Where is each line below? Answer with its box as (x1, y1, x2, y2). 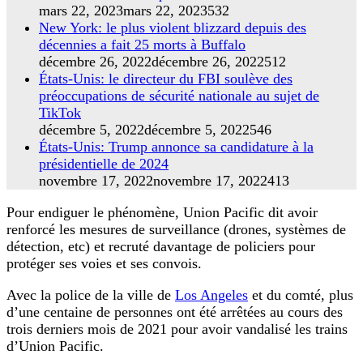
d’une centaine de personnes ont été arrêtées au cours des (6, 303, 343, 320)
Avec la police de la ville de (6, 286, 175, 303)
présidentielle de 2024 (39, 155, 169, 172)
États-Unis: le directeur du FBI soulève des (39, 70, 293, 87)
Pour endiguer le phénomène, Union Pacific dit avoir (6, 203, 318, 220)
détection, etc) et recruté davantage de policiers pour (6, 237, 315, 254)
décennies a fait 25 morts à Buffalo (39, 36, 246, 53)
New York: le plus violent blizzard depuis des (39, 19, 306, 36)
